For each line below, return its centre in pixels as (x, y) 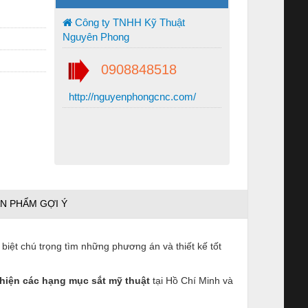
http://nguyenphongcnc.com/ (131, 96)
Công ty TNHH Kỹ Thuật (129, 22)
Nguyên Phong (96, 36)
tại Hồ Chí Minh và (193, 280)
